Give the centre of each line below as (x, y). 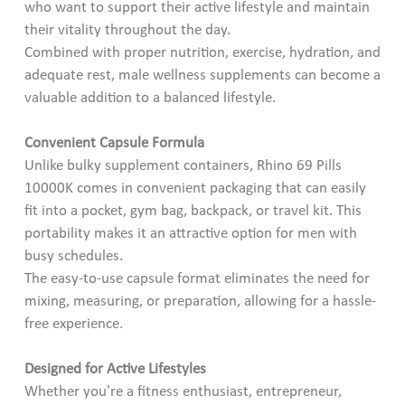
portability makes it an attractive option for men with (190, 233)
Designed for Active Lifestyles (115, 369)
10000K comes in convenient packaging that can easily (195, 188)
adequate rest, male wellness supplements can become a (202, 75)
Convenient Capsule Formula (114, 143)
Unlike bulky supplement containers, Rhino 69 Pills (183, 165)
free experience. (73, 324)
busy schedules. (73, 256)
